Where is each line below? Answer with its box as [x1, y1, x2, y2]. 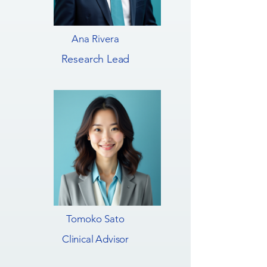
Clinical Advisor [61, 233, 129, 245]
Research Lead [61, 52, 130, 66]
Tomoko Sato [66, 213, 125, 225]
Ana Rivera [72, 33, 119, 45]
